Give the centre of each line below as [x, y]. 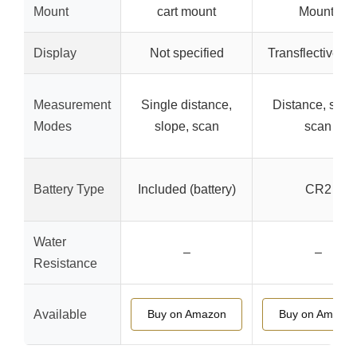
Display [55, 53]
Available [60, 314]
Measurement [72, 105]
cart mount [186, 12]
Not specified [186, 53]
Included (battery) [186, 189]
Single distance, [186, 105]
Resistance [65, 263]
